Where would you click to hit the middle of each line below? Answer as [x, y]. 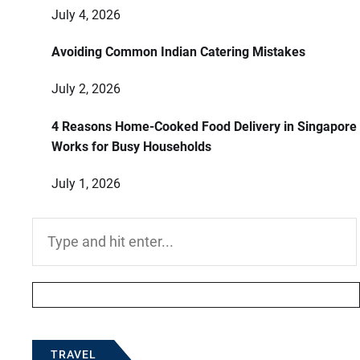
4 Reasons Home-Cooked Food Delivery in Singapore [204, 126]
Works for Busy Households [131, 146]
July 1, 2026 [86, 183]
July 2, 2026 [86, 89]
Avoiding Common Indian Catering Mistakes [178, 52]
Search [50, 226]
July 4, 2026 [86, 14]
